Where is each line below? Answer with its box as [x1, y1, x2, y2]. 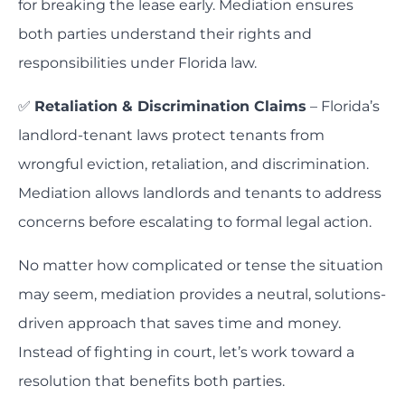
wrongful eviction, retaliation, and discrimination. [18, 155, 369, 174]
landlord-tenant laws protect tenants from [18, 127, 325, 145]
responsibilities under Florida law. [18, 54, 257, 72]
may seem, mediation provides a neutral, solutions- [18, 286, 386, 304]
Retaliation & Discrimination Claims [34, 98, 306, 116]
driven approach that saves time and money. [18, 315, 341, 333]
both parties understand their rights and [18, 25, 312, 43]
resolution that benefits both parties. [18, 372, 285, 391]
